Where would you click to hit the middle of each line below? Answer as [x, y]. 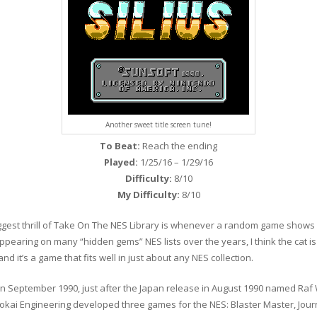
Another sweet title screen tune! [158, 124]
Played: [121, 162]
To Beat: [120, 145]
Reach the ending [179, 145]
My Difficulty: [148, 194]
